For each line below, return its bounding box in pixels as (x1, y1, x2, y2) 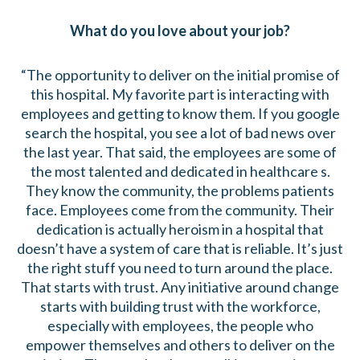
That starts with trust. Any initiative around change (21, 278, 339, 297)
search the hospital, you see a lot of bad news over (24, 124, 336, 142)
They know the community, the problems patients (26, 182, 334, 200)
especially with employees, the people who (47, 317, 313, 335)
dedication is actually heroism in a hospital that (36, 220, 324, 239)
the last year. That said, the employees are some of (23, 143, 337, 162)
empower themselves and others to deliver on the (25, 336, 335, 354)
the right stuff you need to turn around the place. (27, 259, 333, 277)
